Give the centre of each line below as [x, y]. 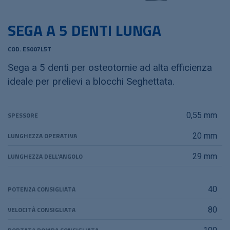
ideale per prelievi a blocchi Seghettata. [91, 81]
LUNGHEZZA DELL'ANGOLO [45, 156]
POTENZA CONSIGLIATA [42, 189]
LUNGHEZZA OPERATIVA [42, 136]
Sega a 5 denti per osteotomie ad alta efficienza [110, 68]
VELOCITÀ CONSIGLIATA [42, 210]
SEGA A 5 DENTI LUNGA [84, 30]
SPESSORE [23, 115]
